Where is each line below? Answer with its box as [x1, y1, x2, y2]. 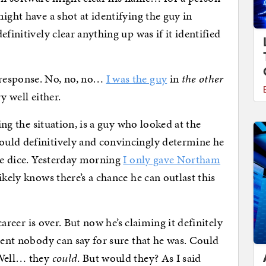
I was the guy [106, 70, 167, 87]
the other [181, 70, 224, 87]
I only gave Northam [123, 151, 221, 167]
